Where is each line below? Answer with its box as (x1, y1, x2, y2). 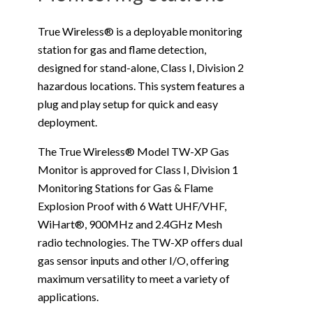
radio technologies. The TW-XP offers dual (38, 235, 242, 249)
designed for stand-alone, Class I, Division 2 (38, 61, 244, 75)
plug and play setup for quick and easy (38, 97, 218, 111)
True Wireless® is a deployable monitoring (38, 24, 242, 38)
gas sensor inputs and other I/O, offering (38, 254, 229, 268)
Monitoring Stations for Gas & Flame (38, 181, 213, 195)
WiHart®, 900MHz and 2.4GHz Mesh (38, 217, 222, 231)
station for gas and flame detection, (38, 43, 206, 57)
